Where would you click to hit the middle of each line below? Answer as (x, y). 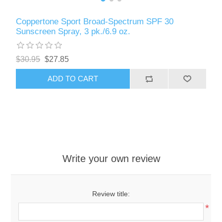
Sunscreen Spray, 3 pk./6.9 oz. (73, 31)
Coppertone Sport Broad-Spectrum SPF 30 (95, 21)
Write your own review (111, 158)
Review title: (111, 194)
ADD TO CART (73, 79)
